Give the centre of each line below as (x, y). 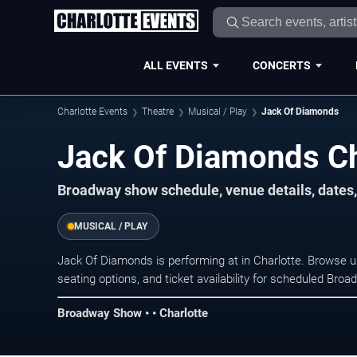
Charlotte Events (92, 112)
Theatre (158, 112)
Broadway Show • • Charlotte (133, 313)
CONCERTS (281, 65)
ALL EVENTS (175, 65)
